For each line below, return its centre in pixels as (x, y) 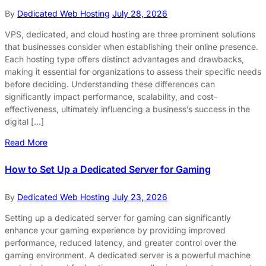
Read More (26, 142)
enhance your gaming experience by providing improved (115, 230)
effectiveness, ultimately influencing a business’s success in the (127, 109)
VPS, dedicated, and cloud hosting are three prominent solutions (130, 34)
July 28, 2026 (140, 14)
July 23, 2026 (140, 197)
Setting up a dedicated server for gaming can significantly (118, 217)
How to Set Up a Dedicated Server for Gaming (108, 169)
